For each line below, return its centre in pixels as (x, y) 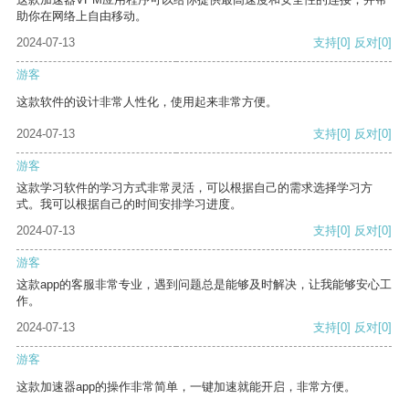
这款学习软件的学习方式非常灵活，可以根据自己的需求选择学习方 (194, 188)
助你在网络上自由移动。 (82, 16)
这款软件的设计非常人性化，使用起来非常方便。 (147, 102)
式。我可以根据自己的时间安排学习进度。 (129, 204)
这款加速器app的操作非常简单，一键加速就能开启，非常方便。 (186, 387)
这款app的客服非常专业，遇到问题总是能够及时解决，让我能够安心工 (204, 285)
